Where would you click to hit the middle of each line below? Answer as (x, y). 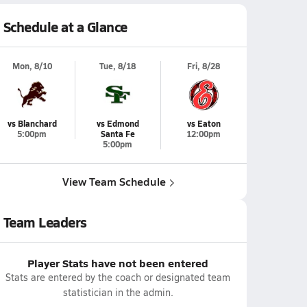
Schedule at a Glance (65, 27)
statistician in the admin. (118, 292)
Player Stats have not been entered (118, 263)
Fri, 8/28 (204, 66)
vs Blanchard (32, 124)
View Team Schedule (114, 181)
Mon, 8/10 (32, 66)
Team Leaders (45, 222)
